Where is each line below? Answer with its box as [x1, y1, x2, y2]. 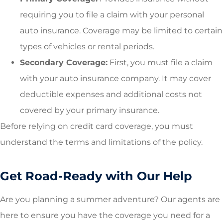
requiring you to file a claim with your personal [20, 9, 204, 19]
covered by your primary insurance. [20, 105, 159, 115]
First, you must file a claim [108, 57, 213, 67]
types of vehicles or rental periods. [20, 41, 154, 51]
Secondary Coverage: [20, 57, 108, 67]
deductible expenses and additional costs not [20, 89, 202, 99]
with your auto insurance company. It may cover [20, 73, 211, 83]
